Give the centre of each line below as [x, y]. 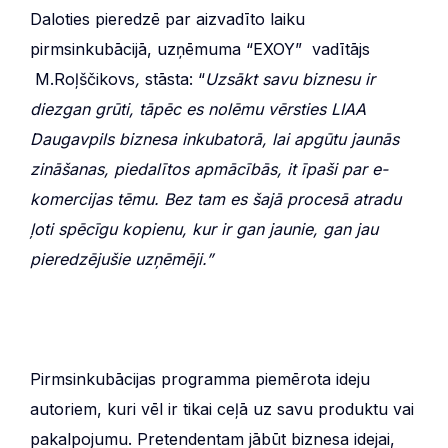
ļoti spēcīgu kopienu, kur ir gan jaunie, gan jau [204, 228]
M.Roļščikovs [82, 78]
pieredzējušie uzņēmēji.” [121, 258]
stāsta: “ [175, 78]
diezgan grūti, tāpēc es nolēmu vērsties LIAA [198, 108]
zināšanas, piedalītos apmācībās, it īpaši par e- [209, 168]
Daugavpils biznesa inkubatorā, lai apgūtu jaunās [214, 138]
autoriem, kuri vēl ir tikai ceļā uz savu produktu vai [222, 408]
